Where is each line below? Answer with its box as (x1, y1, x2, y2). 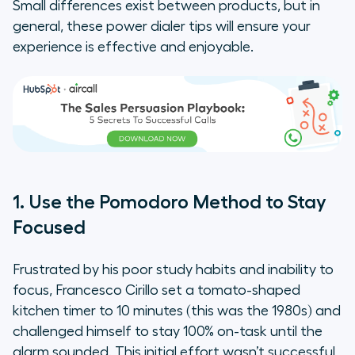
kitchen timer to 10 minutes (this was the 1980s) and (13, 303, 341, 319)
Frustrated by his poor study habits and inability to (13, 262, 334, 277)
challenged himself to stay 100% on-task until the (13, 324, 323, 339)
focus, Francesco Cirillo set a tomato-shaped (13, 283, 300, 298)
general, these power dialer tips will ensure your (13, 19, 311, 34)
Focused (13, 218, 86, 238)
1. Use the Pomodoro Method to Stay (13, 193, 326, 212)
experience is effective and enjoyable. (13, 40, 254, 55)
